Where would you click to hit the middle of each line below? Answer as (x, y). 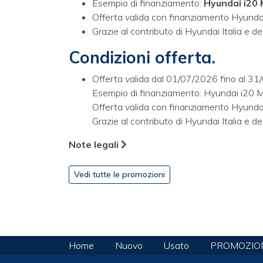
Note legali (95, 144)
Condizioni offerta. (142, 57)
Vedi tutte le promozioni (119, 174)
